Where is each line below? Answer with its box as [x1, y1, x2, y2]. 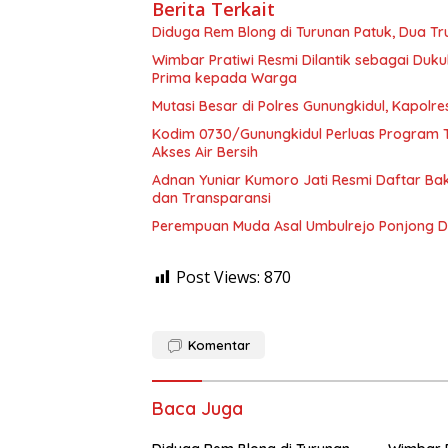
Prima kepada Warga [152, 69, 297, 88]
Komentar [188, 337, 250, 354]
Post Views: [176, 266, 260, 289]
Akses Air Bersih [152, 143, 258, 162]
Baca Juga [152, 397, 243, 421]
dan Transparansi [152, 189, 271, 208]
